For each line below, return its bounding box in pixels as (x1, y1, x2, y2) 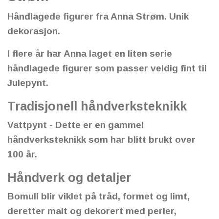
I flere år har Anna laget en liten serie (7, 48, 172, 59)
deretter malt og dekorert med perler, (7, 205, 176, 216)
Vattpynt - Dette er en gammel (7, 119, 144, 130)
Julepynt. (7, 77, 48, 88)
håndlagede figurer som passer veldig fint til (7, 63, 207, 73)
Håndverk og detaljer (7, 170, 131, 184)
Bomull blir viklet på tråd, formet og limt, (7, 191, 190, 201)
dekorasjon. (7, 25, 60, 36)
